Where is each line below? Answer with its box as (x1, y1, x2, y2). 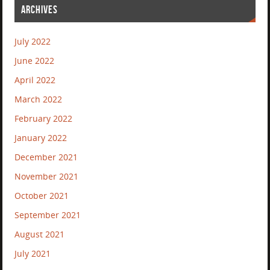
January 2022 (14, 131, 67, 143)
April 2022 (14, 74, 56, 86)
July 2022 (14, 35, 51, 47)
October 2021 (14, 189, 69, 201)
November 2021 (14, 170, 79, 182)
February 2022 (14, 112, 73, 124)
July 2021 (14, 247, 51, 259)
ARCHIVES (20, 4, 58, 16)
